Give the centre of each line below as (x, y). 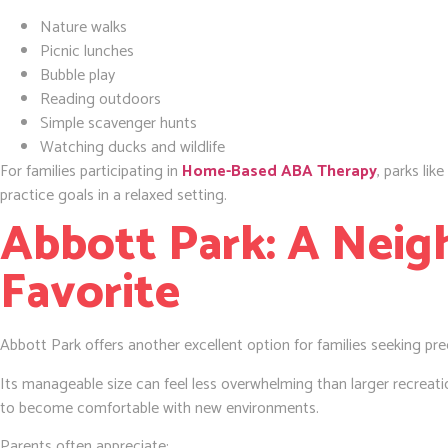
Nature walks (83, 27)
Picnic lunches (87, 51)
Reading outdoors (100, 99)
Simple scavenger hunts (118, 123)
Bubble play (77, 75)
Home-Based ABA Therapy (279, 171)
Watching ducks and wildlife (132, 147)
